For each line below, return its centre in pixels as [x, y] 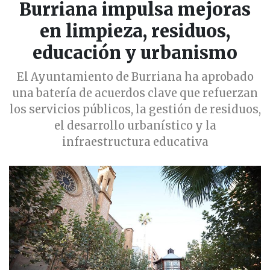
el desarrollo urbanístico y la [135, 126]
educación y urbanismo [135, 53]
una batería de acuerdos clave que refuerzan [135, 93]
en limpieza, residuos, [135, 32]
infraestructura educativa [135, 142]
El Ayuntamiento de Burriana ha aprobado [135, 77]
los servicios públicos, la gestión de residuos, [135, 110]
